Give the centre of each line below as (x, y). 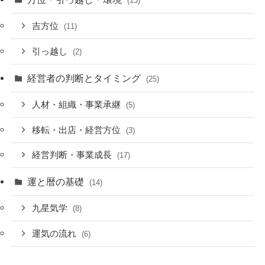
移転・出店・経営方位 (78, 130)
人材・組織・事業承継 (78, 104)
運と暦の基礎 (57, 182)
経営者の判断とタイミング (85, 78)
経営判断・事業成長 (73, 155)
